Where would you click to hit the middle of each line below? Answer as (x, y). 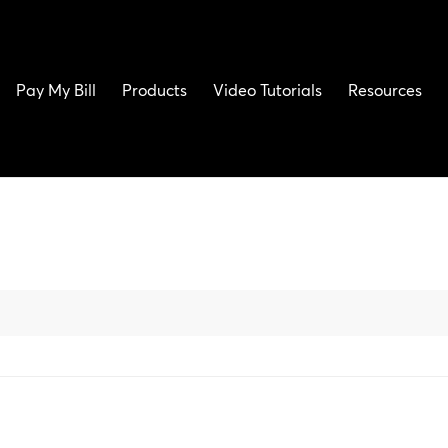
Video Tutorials (268, 90)
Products (155, 90)
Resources (385, 90)
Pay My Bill (56, 90)
